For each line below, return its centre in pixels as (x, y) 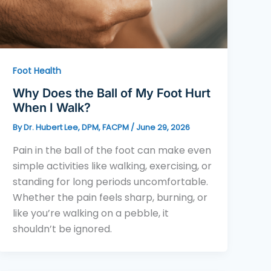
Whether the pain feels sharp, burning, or (110, 197)
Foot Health (37, 70)
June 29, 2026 (163, 128)
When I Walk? (52, 108)
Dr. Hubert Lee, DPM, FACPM (77, 128)
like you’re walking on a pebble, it (91, 213)
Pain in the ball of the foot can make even (112, 150)
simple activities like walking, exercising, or (113, 166)
